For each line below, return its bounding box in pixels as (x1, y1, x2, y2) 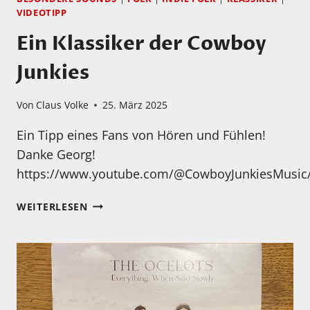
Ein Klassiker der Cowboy (17, 30, 266, 57)
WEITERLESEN (17, 200, 88, 214)
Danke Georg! (17, 146, 95, 163)
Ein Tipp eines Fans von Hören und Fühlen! (17, 127, 266, 144)
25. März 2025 (102, 98, 168, 112)
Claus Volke (36, 98, 89, 112)
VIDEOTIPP (17, 7, 67, 19)
